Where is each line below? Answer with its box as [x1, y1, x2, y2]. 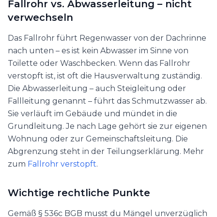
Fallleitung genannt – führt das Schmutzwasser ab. [8, 96, 207, 106]
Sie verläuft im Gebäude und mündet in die [8, 109, 177, 119]
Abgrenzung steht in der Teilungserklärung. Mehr [8, 147, 204, 156]
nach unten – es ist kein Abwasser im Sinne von [8, 46, 188, 56]
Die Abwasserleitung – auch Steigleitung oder [8, 84, 186, 93]
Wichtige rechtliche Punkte [8, 187, 150, 199]
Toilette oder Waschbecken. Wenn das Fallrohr [8, 59, 190, 68]
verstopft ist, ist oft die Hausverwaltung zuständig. [8, 71, 202, 81]
